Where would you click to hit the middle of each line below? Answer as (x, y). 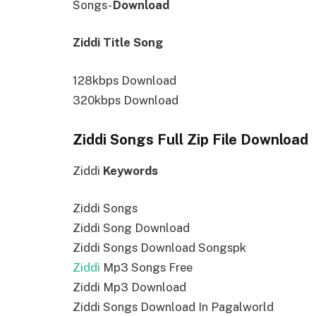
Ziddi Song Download (131, 228)
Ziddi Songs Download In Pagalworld (173, 307)
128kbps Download (124, 80)
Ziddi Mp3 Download (129, 287)
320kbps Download (126, 100)
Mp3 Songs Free (146, 268)
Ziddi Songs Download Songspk (159, 248)
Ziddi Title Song (118, 43)
